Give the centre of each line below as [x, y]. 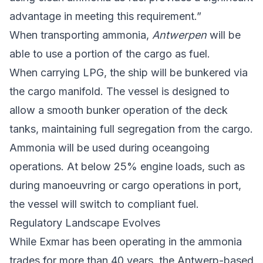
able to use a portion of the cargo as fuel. [110, 53]
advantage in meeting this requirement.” [105, 16]
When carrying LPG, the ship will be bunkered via [129, 72]
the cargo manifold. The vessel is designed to [119, 91]
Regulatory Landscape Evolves [85, 222]
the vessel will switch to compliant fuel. [104, 204]
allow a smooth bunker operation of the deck [119, 110]
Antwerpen [179, 35]
